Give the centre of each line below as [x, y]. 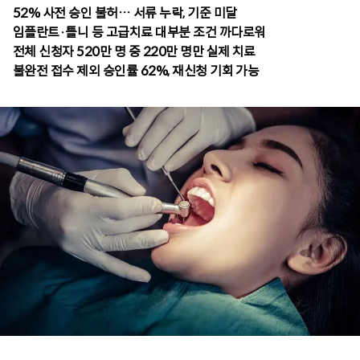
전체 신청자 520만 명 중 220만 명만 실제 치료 [134, 52]
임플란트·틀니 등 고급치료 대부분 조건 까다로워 [139, 33]
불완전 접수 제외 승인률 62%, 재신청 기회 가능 [136, 72]
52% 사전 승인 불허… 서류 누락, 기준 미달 [125, 14]
